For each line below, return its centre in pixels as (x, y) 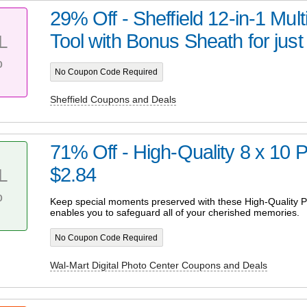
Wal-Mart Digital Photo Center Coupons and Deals (158, 265)
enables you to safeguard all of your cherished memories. (174, 213)
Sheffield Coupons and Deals (113, 100)
